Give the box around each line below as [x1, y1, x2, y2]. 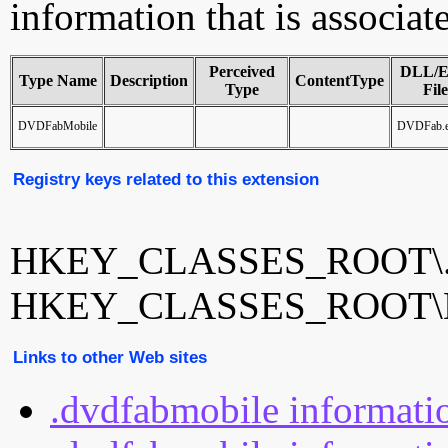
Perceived [208, 63, 275, 80]
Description [110, 72, 188, 89]
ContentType [295, 72, 384, 89]
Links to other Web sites [13, 347, 207, 367]
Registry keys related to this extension [13, 169, 319, 189]
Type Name [18, 72, 97, 89]
